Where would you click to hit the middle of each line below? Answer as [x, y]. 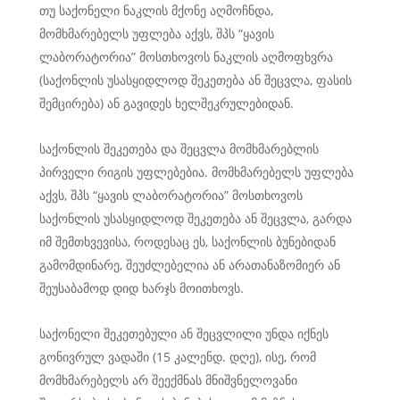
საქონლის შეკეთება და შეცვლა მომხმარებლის [179, 149]
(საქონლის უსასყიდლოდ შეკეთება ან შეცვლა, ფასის [196, 80]
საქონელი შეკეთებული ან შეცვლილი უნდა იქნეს [184, 333]
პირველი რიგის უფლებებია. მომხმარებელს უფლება [196, 172]
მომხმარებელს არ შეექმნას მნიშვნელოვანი [168, 380]
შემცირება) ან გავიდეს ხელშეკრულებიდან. [167, 103]
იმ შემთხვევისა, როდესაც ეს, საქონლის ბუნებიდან [187, 242]
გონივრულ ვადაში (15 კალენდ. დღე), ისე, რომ [178, 357]
